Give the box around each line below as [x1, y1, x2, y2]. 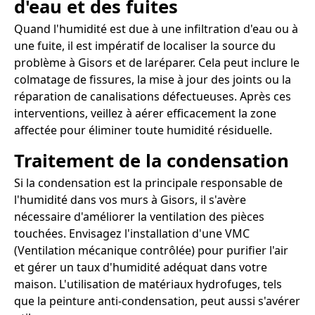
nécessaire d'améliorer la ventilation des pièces [14, 208, 264, 224]
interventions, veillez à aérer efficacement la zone [14, 105, 276, 121]
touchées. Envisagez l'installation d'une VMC [14, 225, 250, 241]
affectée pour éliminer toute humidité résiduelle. [14, 122, 272, 138]
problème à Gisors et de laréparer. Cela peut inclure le [14, 54, 300, 70]
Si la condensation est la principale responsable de [14, 174, 283, 191]
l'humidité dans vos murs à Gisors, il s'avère [14, 191, 246, 207]
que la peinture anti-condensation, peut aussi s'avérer [14, 292, 300, 309]
